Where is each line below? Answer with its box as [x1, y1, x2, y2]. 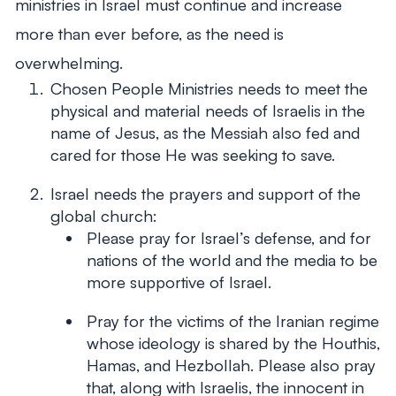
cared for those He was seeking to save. [50, 144, 336, 165]
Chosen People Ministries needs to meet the [50, 78, 369, 99]
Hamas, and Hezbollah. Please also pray [87, 354, 377, 375]
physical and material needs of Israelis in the [50, 100, 366, 121]
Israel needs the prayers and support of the [50, 182, 362, 203]
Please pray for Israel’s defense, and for [87, 226, 372, 247]
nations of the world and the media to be [87, 248, 378, 270]
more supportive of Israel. [87, 270, 272, 292]
